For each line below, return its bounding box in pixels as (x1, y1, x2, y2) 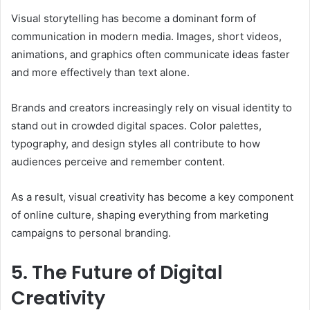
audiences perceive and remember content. (11, 154, 225, 168)
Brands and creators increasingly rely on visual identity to (11, 100, 292, 114)
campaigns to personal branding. (11, 226, 171, 239)
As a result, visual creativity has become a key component (11, 190, 293, 203)
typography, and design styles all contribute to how (11, 136, 260, 150)
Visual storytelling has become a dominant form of (11, 11, 256, 25)
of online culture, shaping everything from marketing (11, 208, 268, 221)
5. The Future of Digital (11, 259, 223, 285)
